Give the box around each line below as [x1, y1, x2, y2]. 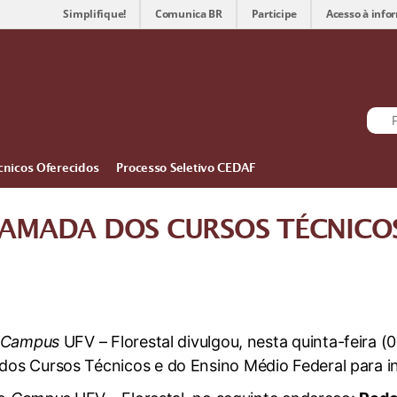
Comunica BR [154, 6, 222, 21]
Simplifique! [63, 6, 127, 21]
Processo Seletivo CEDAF [116, 159, 256, 182]
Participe [251, 6, 298, 21]
